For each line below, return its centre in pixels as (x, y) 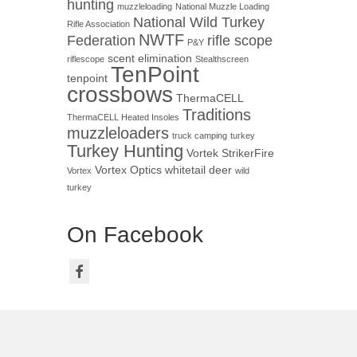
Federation (101, 41)
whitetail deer (198, 170)
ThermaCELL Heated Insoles (123, 117)
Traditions (216, 115)
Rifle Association (98, 24)
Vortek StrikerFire (230, 153)
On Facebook (135, 235)
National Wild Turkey (198, 22)
